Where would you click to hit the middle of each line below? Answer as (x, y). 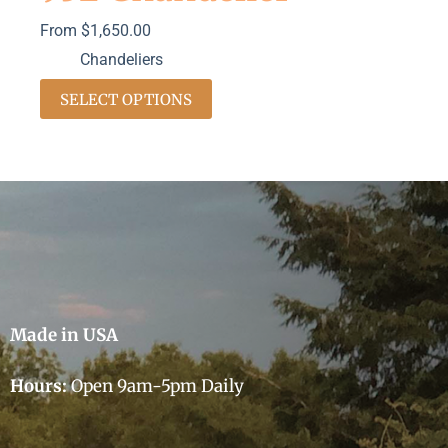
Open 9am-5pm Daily (155, 386)
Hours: (38, 386)
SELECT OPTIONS (126, 99)
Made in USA (64, 334)
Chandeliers (121, 60)
